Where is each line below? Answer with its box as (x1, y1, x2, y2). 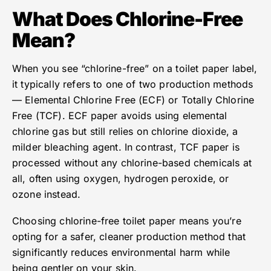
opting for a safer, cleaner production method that (12, 230, 246, 243)
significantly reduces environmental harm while (12, 246, 230, 259)
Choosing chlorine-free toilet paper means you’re (12, 215, 241, 227)
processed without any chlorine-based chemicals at (12, 157, 252, 169)
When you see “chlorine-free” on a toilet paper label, (12, 62, 258, 75)
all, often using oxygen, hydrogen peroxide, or (12, 172, 229, 185)
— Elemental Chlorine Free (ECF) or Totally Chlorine (12, 94, 255, 106)
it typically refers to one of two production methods (12, 78, 253, 91)
